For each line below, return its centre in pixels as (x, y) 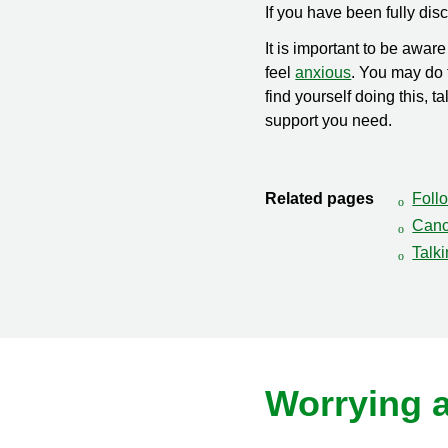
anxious (323, 72)
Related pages (320, 198)
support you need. (329, 120)
